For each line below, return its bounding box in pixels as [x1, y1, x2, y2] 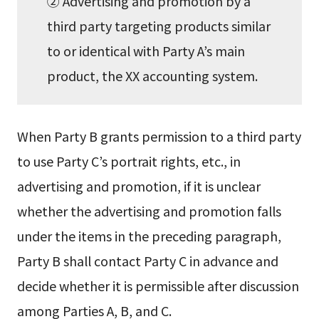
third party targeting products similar [47, 16, 271, 36]
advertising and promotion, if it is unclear [16, 176, 261, 195]
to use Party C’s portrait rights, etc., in [16, 151, 241, 170]
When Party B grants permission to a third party [16, 126, 301, 145]
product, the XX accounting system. [47, 66, 258, 85]
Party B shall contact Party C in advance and [16, 251, 278, 270]
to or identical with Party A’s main [47, 41, 246, 61]
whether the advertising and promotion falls [16, 201, 281, 220]
